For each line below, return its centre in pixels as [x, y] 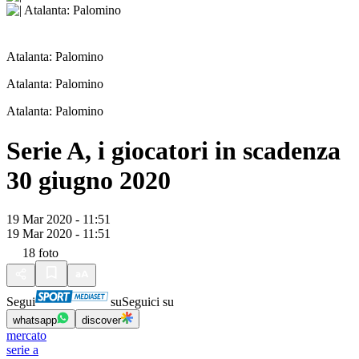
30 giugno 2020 [89, 180]
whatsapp [35, 321]
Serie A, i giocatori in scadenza [173, 150]
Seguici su [148, 302]
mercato [26, 336]
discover [101, 321]
